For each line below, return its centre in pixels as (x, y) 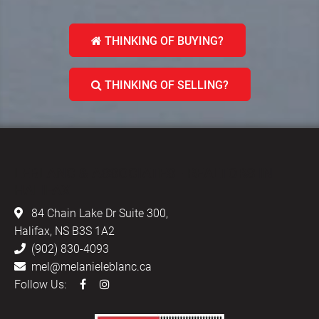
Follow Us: (42, 284)
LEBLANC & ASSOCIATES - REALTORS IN (143, 172)
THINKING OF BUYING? (162, 40)
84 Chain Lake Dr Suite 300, (100, 213)
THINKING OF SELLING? (165, 84)
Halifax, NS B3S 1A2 (64, 230)
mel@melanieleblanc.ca (91, 266)
